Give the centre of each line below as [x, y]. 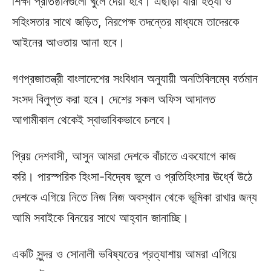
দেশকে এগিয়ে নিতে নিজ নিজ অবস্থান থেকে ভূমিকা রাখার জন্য [135, 198]
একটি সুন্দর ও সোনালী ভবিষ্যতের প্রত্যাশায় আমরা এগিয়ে [124, 254]
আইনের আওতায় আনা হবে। [68, 43]
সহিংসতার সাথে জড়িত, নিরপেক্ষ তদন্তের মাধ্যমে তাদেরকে [126, 22]
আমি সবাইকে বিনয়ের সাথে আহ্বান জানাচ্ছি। [100, 218]
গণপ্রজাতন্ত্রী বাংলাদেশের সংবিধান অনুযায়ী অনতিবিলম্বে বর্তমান [135, 79]
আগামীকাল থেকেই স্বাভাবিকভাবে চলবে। [92, 120]
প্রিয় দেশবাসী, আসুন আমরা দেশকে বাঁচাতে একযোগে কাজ [124, 156]
